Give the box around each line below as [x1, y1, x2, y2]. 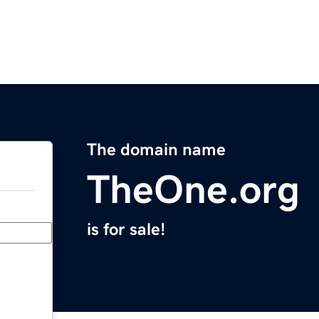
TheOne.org [87, 169, 300, 210]
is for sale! [87, 221, 165, 239]
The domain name [87, 141, 226, 159]
